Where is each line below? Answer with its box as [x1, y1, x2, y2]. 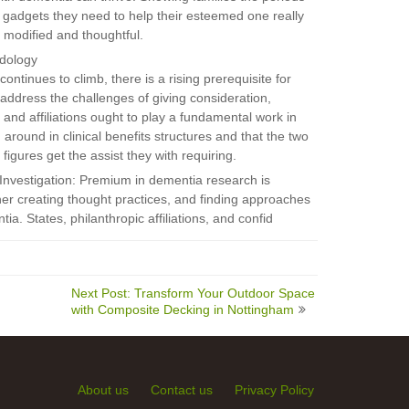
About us [77, 381, 129, 398]
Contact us [150, 381, 213, 398]
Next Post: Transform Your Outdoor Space [71, 284, 316, 301]
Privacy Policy [234, 381, 314, 398]
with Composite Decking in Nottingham [71, 300, 295, 318]
